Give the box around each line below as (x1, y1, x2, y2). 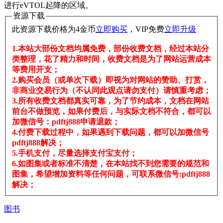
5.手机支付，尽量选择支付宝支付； (12, 148, 137, 157)
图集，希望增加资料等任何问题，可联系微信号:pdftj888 (12, 169, 210, 178)
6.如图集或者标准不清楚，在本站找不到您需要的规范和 (12, 159, 209, 168)
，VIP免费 (127, 24, 164, 33)
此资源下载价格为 (12, 24, 76, 33)
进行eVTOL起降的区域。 (4, 1, 93, 10)
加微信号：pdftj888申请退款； (12, 117, 120, 126)
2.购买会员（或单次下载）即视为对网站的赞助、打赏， (12, 75, 209, 84)
